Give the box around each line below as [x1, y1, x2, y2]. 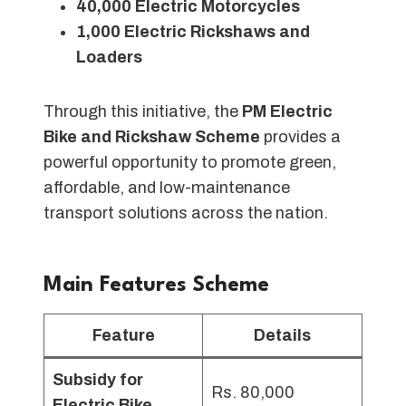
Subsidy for [53, 371, 143, 389]
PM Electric [242, 101, 333, 121]
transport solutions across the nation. [43, 203, 328, 222]
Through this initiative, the [43, 101, 242, 121]
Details [254, 326, 311, 344]
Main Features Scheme [43, 274, 269, 296]
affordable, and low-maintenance [43, 178, 290, 197]
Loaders [76, 47, 142, 66]
